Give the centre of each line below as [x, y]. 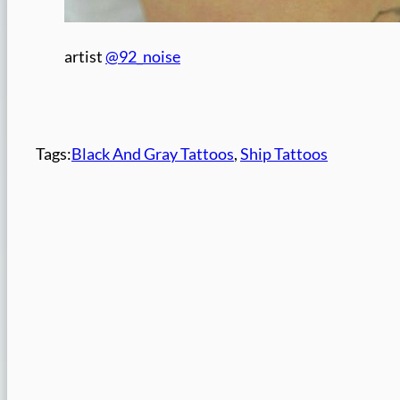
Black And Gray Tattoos [153, 154]
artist [85, 57]
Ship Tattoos [284, 154]
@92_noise [143, 57]
